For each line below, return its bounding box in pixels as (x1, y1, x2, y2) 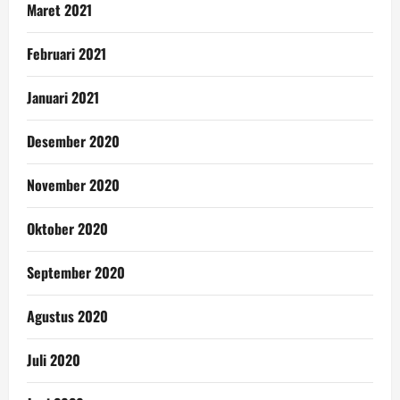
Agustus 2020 (27, 304, 108, 327)
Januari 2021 (27, 86, 99, 108)
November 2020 (27, 173, 120, 196)
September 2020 (27, 261, 125, 283)
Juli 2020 (27, 348, 80, 371)
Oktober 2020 (27, 217, 108, 239)
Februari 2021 (27, 42, 106, 64)
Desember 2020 (27, 129, 120, 152)
